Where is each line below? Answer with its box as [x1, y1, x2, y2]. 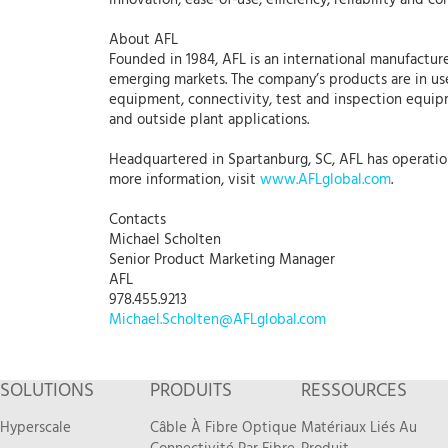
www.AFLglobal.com [260, 168, 391, 193]
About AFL [109, 28, 178, 53]
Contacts [109, 208, 166, 233]
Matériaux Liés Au [300, 416, 417, 441]
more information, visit [109, 168, 260, 193]
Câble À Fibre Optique [150, 416, 298, 441]
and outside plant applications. [109, 108, 309, 133]
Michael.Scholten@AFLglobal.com [109, 308, 326, 333]
